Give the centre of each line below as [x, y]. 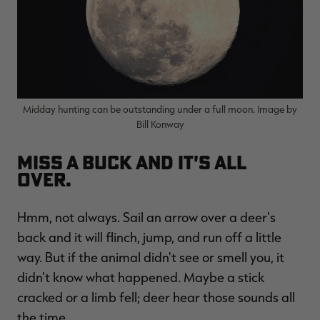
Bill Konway [160, 124]
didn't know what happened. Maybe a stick [141, 277]
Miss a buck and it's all [131, 162]
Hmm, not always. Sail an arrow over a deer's [146, 217]
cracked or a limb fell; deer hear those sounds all [156, 297]
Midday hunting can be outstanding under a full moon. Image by [160, 109]
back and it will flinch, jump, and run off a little [149, 237]
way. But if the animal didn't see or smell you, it [151, 257]
